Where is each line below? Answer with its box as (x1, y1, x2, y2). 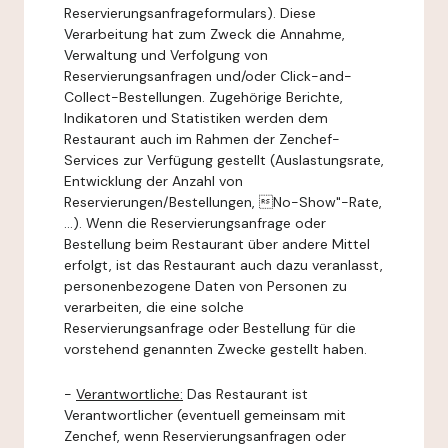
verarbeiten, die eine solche (64, 298, 244, 316)
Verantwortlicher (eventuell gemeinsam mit (64, 406, 346, 424)
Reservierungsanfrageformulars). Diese (64, 4, 316, 22)
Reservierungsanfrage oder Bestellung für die (64, 319, 356, 337)
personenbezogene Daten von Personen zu (64, 277, 347, 295)
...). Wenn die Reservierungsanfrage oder (64, 214, 326, 232)
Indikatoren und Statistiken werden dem (64, 109, 328, 127)
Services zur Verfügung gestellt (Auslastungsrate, (64, 151, 384, 169)
